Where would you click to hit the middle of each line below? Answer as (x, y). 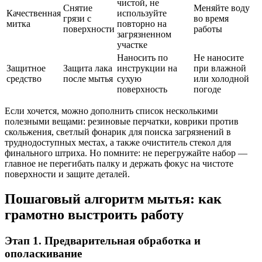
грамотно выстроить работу (94, 214)
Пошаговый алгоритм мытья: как (113, 199)
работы (208, 29)
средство (24, 78)
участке (132, 44)
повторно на (142, 23)
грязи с (77, 18)
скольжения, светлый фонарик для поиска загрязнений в (118, 132)
